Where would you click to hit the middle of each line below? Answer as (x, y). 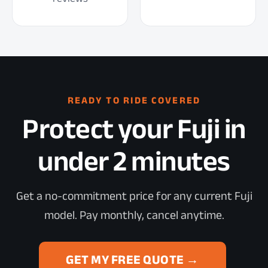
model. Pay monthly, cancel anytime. (134, 215)
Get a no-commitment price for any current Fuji (134, 196)
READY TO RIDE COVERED (134, 100)
